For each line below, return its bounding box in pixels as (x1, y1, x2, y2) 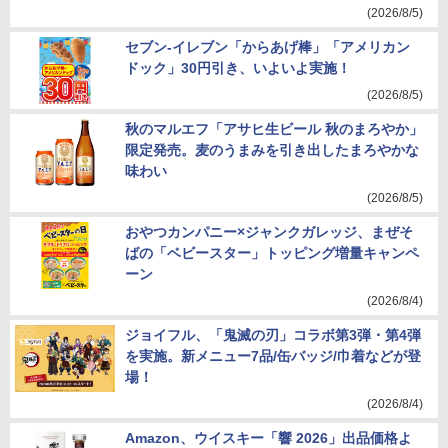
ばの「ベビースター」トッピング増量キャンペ (125, 245, 419, 261)
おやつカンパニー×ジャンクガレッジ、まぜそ (125, 224, 413, 240)
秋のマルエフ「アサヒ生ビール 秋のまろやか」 (125, 121, 423, 137)
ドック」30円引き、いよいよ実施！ (125, 60, 351, 76)
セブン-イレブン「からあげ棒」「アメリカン (125, 39, 410, 55)
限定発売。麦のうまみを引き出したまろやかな (125, 142, 419, 158)
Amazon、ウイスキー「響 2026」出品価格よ (125, 430, 412, 446)
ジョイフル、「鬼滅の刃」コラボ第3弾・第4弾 (125, 327, 421, 343)
